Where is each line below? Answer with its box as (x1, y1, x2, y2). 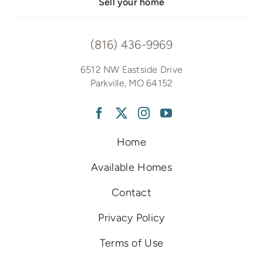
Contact (111, 186, 152, 200)
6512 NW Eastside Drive (80, 64, 183, 76)
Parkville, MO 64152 (90, 77, 173, 89)
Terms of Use (99, 237, 164, 250)
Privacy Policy (98, 211, 165, 225)
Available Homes (91, 161, 172, 174)
